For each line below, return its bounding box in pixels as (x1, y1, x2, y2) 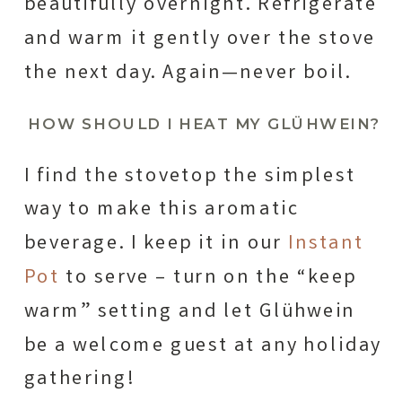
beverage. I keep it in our (23, 229, 288, 258)
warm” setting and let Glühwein (23, 297, 356, 327)
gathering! (23, 364, 135, 395)
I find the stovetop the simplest (23, 162, 356, 191)
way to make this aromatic (23, 195, 300, 225)
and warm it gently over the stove (23, 24, 376, 54)
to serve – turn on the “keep (66, 263, 357, 293)
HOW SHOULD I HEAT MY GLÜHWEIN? (28, 113, 380, 133)
